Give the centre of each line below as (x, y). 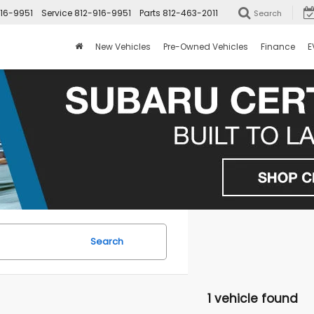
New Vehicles (123, 47)
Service (57, 13)
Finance (278, 47)
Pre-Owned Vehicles (206, 47)
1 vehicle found (253, 299)
